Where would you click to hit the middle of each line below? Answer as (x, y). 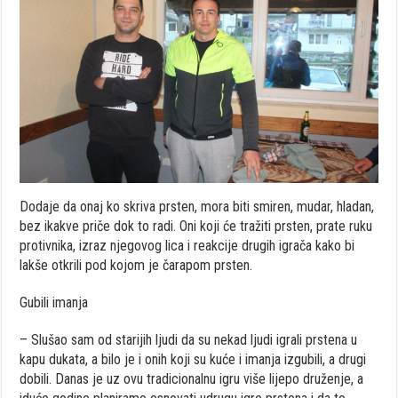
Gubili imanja (54, 302)
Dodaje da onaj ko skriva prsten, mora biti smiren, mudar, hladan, (197, 206)
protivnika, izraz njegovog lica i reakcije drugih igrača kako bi (187, 245)
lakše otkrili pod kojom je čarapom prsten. (136, 265)
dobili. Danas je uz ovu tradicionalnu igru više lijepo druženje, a (192, 378)
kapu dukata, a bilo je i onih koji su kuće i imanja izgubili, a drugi (193, 359)
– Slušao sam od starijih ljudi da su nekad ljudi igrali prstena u (189, 339)
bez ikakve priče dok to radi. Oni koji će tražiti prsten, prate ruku (196, 226)
